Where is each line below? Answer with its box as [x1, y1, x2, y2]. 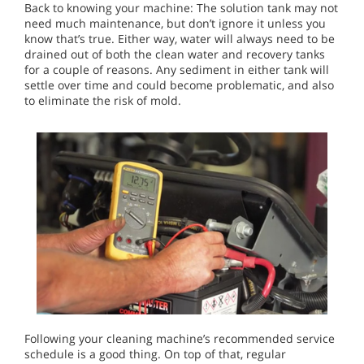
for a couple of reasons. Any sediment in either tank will [24, 61, 329, 77]
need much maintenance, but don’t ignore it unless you [24, 15, 326, 31]
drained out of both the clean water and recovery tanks [24, 45, 325, 62]
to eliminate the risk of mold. [24, 92, 181, 108]
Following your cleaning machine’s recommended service [24, 331, 335, 347]
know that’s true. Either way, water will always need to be [24, 30, 335, 46]
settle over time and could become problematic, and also [24, 76, 334, 93]
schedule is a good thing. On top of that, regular [24, 346, 286, 362]
